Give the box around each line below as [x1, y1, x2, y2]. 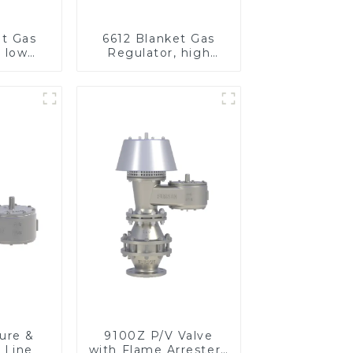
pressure [130, 59, 188, 74]
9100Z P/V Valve [104, 328, 214, 343]
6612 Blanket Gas [102, 31, 215, 46]
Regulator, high [106, 45, 211, 60]
